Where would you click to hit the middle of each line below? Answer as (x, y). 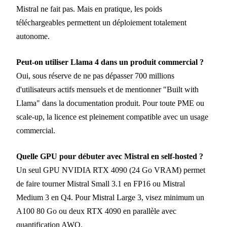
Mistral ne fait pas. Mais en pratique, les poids (89, 9)
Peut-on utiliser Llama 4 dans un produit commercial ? (110, 62)
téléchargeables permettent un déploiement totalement (101, 23)
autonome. (33, 36)
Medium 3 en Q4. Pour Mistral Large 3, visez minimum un (110, 198)
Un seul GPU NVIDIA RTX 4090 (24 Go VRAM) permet (111, 170)
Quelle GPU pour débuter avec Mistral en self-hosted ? (110, 157)
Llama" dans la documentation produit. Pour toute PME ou (110, 103)
